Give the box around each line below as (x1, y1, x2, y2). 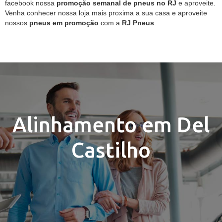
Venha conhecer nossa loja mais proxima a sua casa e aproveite (5, 9, 207, 17)
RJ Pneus (122, 19, 154, 27)
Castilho (71, 138, 151, 162)
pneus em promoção (29, 19, 99, 27)
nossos (5, 19, 29, 27)
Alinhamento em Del (12, 113, 210, 136)
